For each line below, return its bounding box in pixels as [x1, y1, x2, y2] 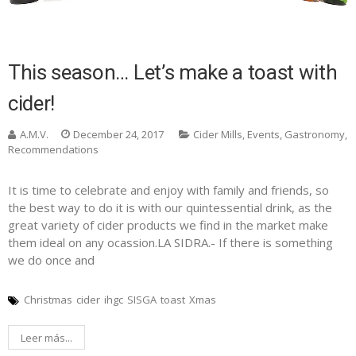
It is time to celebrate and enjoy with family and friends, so [8, 182, 329, 199]
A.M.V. [20, 127, 48, 142]
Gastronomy [284, 127, 345, 142]
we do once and [8, 252, 95, 269]
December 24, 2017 [73, 127, 164, 142]
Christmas [24, 292, 72, 308]
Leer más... [21, 331, 72, 346]
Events [247, 127, 280, 142]
